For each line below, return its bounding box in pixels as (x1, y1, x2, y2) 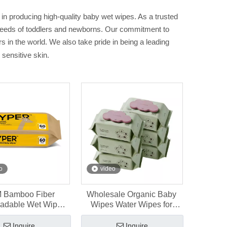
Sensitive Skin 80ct (97, 210, 166, 219)
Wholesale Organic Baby (87, 190, 177, 199)
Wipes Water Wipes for (91, 200, 173, 209)
